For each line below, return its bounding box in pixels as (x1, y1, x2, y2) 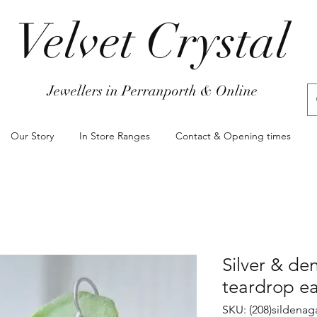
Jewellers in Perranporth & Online (47, 82, 258, 100)
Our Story (11, 129, 54, 142)
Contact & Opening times (175, 129, 291, 142)
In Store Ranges (79, 129, 150, 142)
